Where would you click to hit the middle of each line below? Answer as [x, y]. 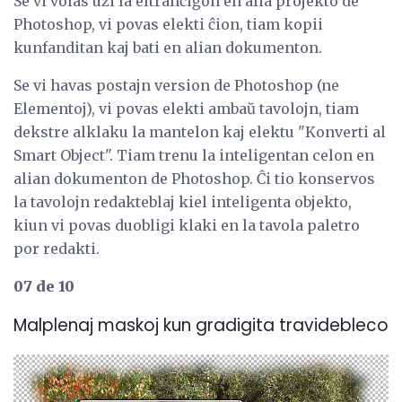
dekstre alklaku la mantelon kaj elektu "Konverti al [200, 131]
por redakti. [57, 248]
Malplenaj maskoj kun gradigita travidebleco [201, 326]
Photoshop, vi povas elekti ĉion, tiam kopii [168, 24]
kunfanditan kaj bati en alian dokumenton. [168, 47]
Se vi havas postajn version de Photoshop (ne [176, 85]
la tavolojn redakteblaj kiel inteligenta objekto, [183, 201]
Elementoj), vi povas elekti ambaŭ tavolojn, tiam [186, 108]
